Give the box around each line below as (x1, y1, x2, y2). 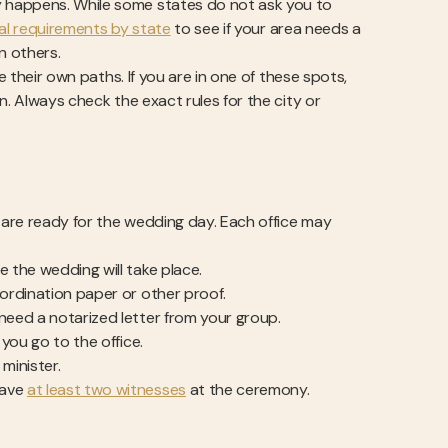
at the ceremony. (185, 379, 310, 400)
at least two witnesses (26, 379, 186, 400)
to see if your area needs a (170, 18, 361, 39)
